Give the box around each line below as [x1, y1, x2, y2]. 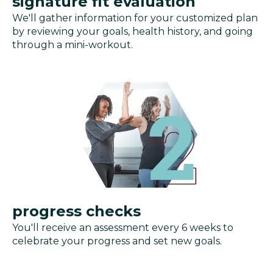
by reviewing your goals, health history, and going [12, 26, 253, 38]
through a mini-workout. [12, 39, 133, 51]
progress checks [12, 202, 141, 220]
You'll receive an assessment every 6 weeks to [12, 221, 233, 233]
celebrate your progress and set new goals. [12, 235, 222, 247]
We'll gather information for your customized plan [12, 12, 258, 24]
